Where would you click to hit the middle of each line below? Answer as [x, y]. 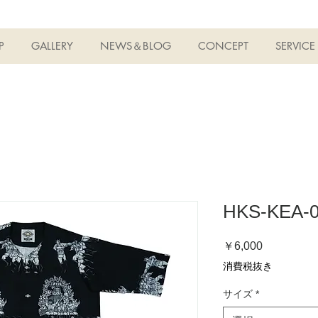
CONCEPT [223, 46]
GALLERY [52, 46]
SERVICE [295, 46]
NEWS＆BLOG [135, 46]
